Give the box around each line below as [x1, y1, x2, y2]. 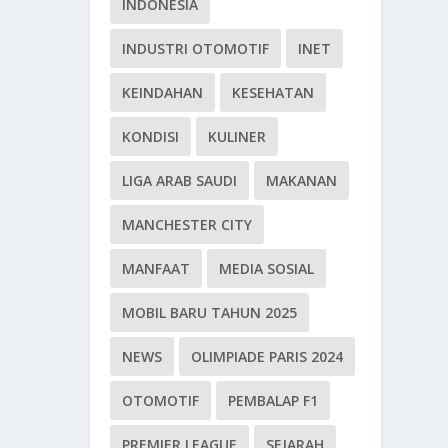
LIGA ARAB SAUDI [122, 171, 238, 191]
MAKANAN [266, 171, 338, 191]
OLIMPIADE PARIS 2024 [191, 347, 344, 367]
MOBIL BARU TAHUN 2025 [122, 303, 298, 323]
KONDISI [122, 127, 180, 147]
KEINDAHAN [122, 83, 204, 103]
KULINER [208, 127, 267, 147]
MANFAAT [122, 259, 191, 279]
